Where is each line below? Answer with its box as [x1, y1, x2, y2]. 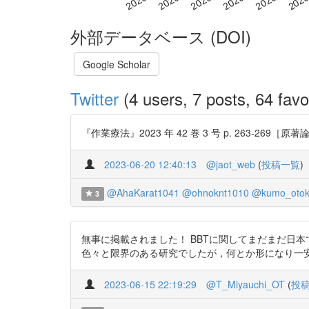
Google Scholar [83, 57, 150, 71]
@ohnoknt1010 [181, 185, 249, 199]
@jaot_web [206, 157, 255, 171]
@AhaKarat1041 [106, 185, 179, 199]
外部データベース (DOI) [70, 23, 251, 48]
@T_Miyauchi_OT [206, 277, 285, 291]
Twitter [70, 86, 119, 110]
